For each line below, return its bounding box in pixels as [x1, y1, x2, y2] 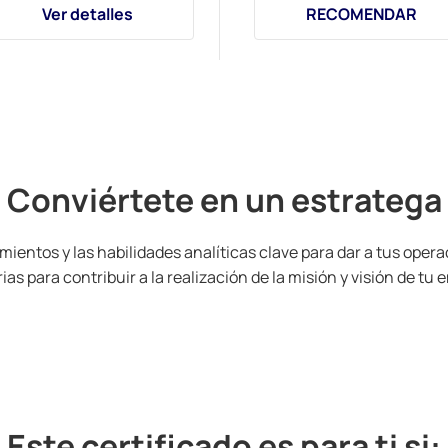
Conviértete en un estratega [6, 178, 442, 222]
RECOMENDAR [305, 3, 417, 25]
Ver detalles [41, 3, 133, 25]
